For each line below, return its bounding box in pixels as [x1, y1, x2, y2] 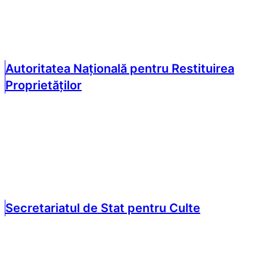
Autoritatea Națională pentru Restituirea [5, 61, 234, 76]
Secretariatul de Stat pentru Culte [5, 201, 200, 216]
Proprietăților [5, 77, 82, 92]
